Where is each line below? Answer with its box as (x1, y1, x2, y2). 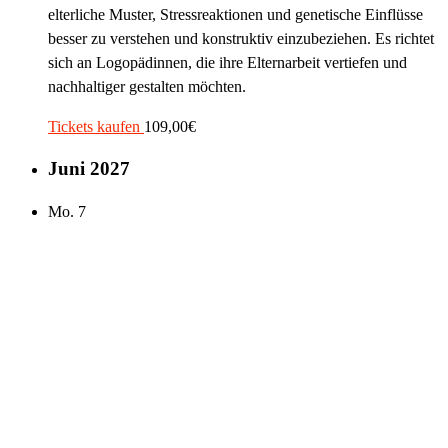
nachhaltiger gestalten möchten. (48, 77, 246, 95)
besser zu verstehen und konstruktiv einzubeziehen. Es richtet (48, 29, 434, 47)
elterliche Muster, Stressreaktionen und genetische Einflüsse (48, 5, 423, 23)
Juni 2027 (48, 158, 130, 180)
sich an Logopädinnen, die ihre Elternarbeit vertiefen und (48, 53, 407, 71)
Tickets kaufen (48, 117, 144, 135)
